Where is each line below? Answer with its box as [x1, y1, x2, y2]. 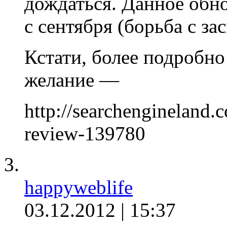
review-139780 [24, 123, 145, 145]
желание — [24, 69, 119, 91]
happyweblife [24, 176, 133, 199]
